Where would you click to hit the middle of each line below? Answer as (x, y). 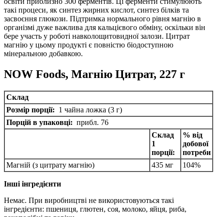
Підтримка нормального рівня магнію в (135, 18)
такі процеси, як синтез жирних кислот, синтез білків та (96, 10)
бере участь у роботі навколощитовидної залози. (85, 36)
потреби (197, 152)
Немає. (16, 200)
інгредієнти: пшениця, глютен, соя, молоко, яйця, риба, (95, 209)
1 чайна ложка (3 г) (88, 109)
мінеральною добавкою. (43, 53)
